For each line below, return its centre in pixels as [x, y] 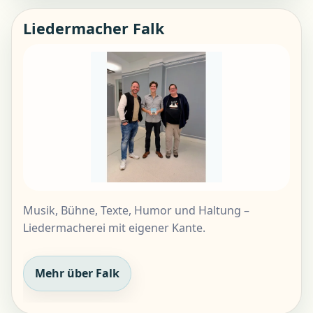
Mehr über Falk [77, 273]
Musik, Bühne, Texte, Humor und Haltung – [136, 210]
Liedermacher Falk [94, 28]
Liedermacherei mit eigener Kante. [114, 227]
